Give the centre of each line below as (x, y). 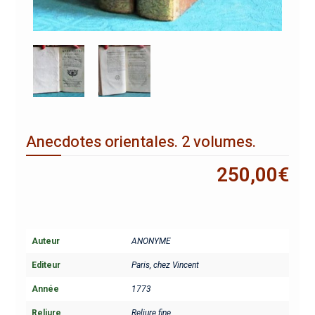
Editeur (46, 265)
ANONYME (151, 242)
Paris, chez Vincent (165, 265)
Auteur (45, 242)
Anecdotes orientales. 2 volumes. (141, 142)
